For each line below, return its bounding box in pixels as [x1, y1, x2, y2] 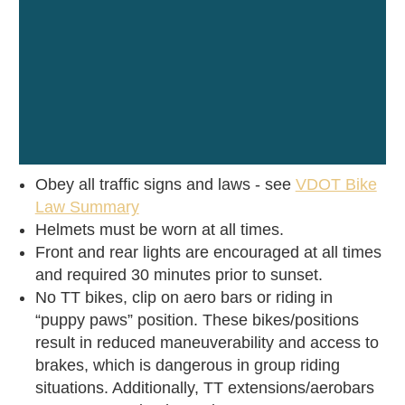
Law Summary [34, 198, 139, 217]
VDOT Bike [295, 175, 377, 194]
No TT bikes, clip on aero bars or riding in [34, 288, 333, 307]
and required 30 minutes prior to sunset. [34, 266, 323, 285]
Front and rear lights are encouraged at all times [34, 243, 381, 262]
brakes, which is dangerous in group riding [34, 356, 340, 375]
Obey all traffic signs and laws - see [34, 175, 296, 194]
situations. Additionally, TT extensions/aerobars [34, 379, 374, 398]
